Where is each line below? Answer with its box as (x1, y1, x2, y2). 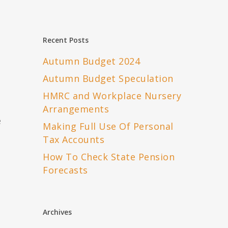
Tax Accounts (43, 133, 105, 146)
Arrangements (43, 103, 109, 116)
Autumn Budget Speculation (43, 72, 174, 85)
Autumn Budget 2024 (43, 55, 140, 68)
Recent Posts (43, 35, 89, 45)
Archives (43, 207, 72, 217)
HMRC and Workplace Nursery (43, 90, 182, 102)
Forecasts (43, 164, 88, 177)
